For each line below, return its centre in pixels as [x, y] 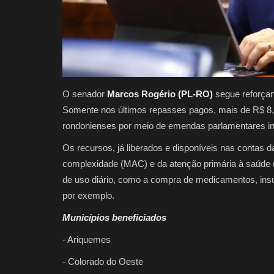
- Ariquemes [87, 239]
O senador [85, 94]
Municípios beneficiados [114, 217]
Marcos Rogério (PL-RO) [160, 94]
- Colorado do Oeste [103, 261]
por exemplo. [88, 195]
